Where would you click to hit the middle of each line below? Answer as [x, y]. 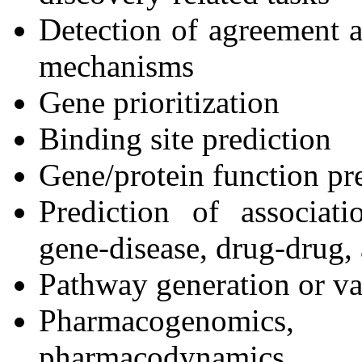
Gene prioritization [159, 102]
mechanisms [116, 65]
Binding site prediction [185, 138]
